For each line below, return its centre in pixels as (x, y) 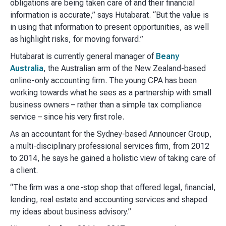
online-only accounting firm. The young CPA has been (103, 81)
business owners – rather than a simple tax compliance (106, 105)
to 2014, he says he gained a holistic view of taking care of (113, 158)
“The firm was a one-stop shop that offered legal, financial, (113, 188)
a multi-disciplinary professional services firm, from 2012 (110, 146)
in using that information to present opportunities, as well (109, 27)
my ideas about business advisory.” (71, 212)
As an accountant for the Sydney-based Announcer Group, (111, 134)
